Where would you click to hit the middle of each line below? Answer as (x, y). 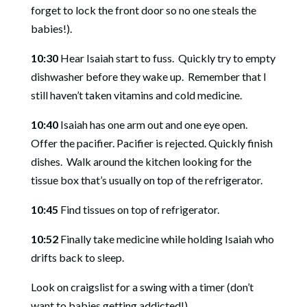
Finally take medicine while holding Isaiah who (166, 239)
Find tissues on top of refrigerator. (138, 209)
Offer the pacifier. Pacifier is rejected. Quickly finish (151, 143)
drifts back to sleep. (77, 257)
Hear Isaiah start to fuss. (116, 58)
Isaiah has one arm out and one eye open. (152, 124)
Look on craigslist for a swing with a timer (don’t (142, 287)
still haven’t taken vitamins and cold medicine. (136, 95)
